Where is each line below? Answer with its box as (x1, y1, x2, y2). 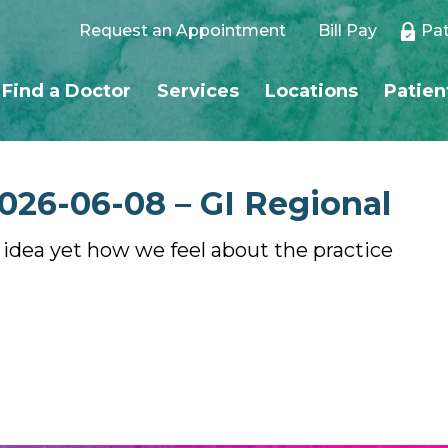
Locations (265, 80, 358, 102)
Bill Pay (318, 21, 377, 40)
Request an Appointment (79, 21, 286, 40)
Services (157, 80, 239, 102)
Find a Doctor (2, 80, 131, 102)
